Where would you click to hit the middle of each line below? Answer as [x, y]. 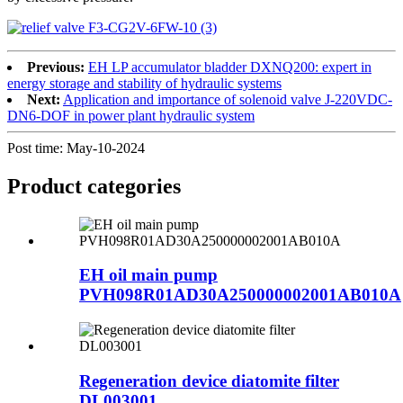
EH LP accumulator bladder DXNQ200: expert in [230, 67]
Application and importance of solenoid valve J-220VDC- [228, 99]
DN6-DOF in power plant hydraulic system [131, 115]
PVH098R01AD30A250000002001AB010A [240, 295]
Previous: [56, 67]
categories [134, 186]
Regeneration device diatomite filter [209, 381]
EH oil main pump [148, 275]
